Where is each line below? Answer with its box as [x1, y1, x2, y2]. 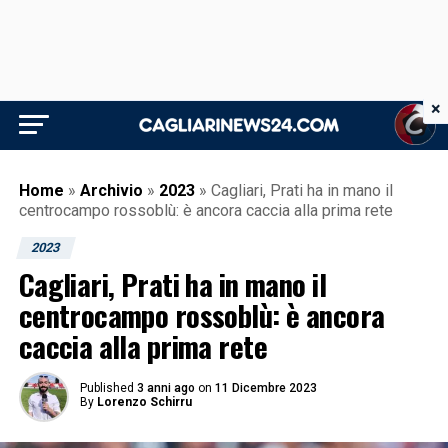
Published [79, 381, 134, 395]
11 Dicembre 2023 [214, 381, 317, 395]
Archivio [79, 181, 143, 200]
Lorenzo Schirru [96, 395, 192, 409]
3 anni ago [136, 381, 195, 395]
